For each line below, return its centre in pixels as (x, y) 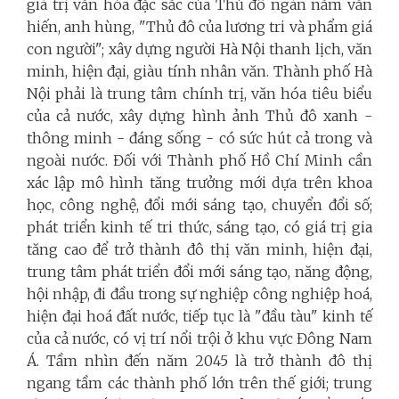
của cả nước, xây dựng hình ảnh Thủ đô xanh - (199, 115)
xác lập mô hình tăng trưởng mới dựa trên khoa (199, 182)
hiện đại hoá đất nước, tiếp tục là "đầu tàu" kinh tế (199, 316)
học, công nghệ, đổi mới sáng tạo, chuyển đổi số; (199, 204)
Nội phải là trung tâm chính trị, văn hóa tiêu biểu (199, 93)
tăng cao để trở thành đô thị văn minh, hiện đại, (199, 249)
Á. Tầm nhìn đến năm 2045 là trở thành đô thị (199, 360)
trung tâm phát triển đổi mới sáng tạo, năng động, (199, 271)
